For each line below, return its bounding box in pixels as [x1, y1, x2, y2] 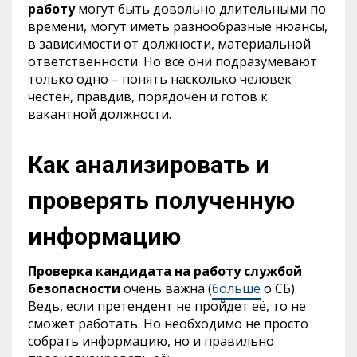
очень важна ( [120, 279, 212, 297]
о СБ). [261, 279, 297, 297]
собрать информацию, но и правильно [28, 331, 274, 350]
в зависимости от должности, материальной [28, 34, 311, 53]
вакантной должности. [28, 104, 171, 123]
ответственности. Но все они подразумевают [28, 52, 317, 70]
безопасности [28, 279, 120, 297]
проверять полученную [28, 186, 295, 214]
